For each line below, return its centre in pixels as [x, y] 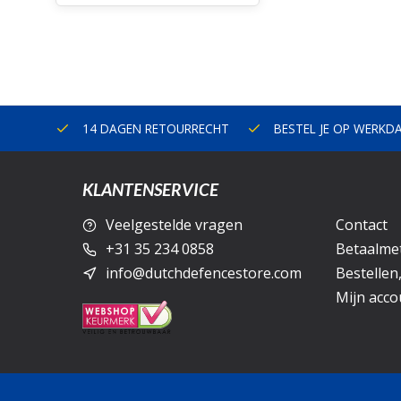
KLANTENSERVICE [150, 189]
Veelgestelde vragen [174, 225]
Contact [361, 225]
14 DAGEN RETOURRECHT [154, 128]
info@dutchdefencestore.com [204, 273]
